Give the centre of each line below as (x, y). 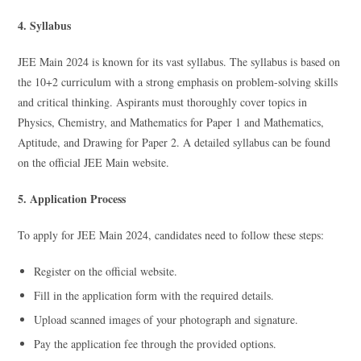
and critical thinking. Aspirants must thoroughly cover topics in (163, 102)
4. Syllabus (45, 25)
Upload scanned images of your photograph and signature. (166, 319)
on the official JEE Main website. (94, 162)
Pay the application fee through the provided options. (156, 343)
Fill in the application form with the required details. (154, 295)
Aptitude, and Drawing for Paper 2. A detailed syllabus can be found (174, 142)
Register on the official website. (106, 271)
